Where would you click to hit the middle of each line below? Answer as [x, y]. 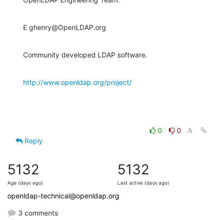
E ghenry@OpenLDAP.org [65, 27]
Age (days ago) [25, 183]
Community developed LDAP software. [85, 55]
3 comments [37, 213]
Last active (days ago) [143, 183]
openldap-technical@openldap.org [63, 196]
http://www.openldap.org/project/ [77, 82]
